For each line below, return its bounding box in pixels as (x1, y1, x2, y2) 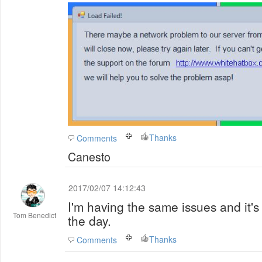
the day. (68, 212, 111, 229)
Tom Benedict (13, 210, 56, 220)
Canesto (68, 149, 111, 165)
